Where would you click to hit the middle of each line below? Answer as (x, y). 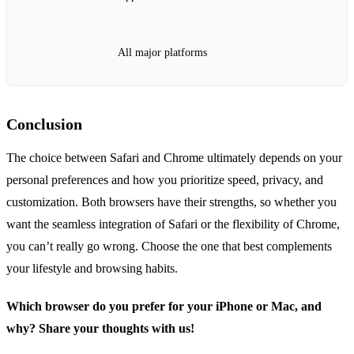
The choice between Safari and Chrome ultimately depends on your (174, 158)
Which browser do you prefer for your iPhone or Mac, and (164, 307)
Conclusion (44, 124)
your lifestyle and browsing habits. (92, 269)
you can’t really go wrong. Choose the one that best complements (169, 247)
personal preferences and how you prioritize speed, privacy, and (165, 180)
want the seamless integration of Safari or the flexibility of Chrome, (173, 224)
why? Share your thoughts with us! (100, 329)
